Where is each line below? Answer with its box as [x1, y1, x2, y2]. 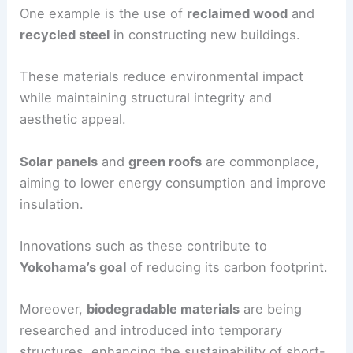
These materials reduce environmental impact [20, 69, 304, 85]
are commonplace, [202, 153, 320, 169]
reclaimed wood [187, 6, 288, 22]
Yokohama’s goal [20, 258, 127, 275]
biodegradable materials [87, 301, 240, 318]
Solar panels [20, 153, 98, 169]
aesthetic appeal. [20, 111, 127, 128]
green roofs [128, 153, 203, 169]
